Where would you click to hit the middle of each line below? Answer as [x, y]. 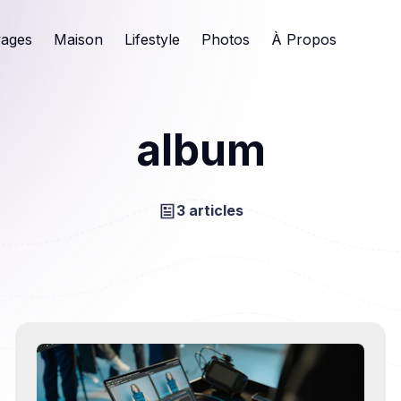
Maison [78, 39]
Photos [226, 39]
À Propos [304, 39]
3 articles [209, 210]
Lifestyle [152, 39]
